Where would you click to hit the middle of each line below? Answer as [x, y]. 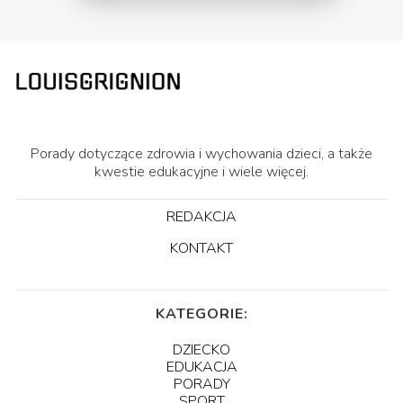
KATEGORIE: [201, 313]
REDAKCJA [201, 216]
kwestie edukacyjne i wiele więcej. [201, 171]
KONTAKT [201, 248]
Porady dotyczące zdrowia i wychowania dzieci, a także [201, 153]
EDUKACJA [201, 367]
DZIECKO [201, 349]
